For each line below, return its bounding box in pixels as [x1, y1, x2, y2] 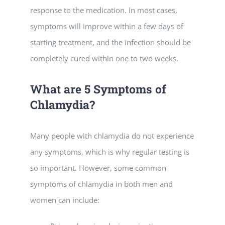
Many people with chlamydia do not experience [30, 131, 194, 141]
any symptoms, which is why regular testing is [30, 147, 189, 157]
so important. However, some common [30, 163, 166, 173]
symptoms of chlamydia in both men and [30, 179, 173, 189]
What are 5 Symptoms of [30, 81, 166, 96]
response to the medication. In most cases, [30, 5, 177, 15]
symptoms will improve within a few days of [30, 21, 183, 31]
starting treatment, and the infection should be [30, 37, 191, 47]
